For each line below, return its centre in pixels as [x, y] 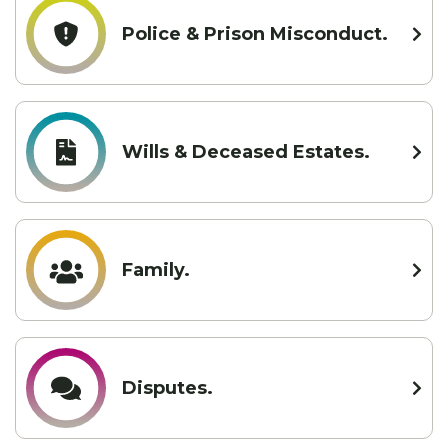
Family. [156, 269]
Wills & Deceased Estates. [246, 151]
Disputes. [167, 387]
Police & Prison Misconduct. [255, 33]
